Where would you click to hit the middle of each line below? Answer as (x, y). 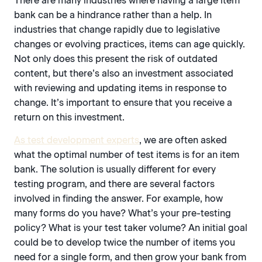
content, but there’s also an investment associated (124, 73)
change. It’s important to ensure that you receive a (123, 102)
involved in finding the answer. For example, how (118, 198)
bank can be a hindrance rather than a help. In (113, 15)
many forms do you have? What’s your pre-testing (123, 213)
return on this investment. (69, 117)
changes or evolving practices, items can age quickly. (130, 44)
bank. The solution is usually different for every (115, 169)
